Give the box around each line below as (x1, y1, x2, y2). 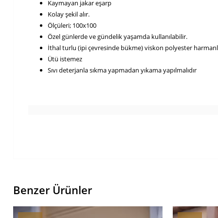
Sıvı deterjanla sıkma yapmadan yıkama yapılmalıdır (48, 65, 197, 74)
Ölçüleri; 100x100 (48, 20, 96, 30)
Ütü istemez (48, 54, 84, 63)
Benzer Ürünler (13, 182, 92, 198)
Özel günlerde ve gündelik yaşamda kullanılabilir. (48, 32, 189, 41)
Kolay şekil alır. (48, 9, 90, 18)
